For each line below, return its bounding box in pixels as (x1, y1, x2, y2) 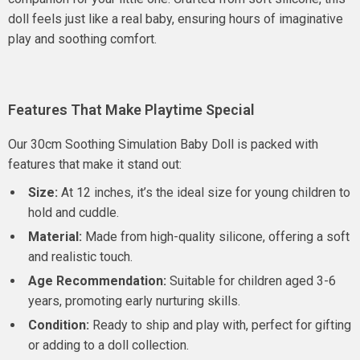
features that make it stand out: (8, 157, 182, 172)
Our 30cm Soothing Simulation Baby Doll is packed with (8, 137, 318, 152)
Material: (28, 229, 82, 244)
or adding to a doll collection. (28, 337, 189, 353)
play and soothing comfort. (8, 31, 157, 47)
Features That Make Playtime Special (8, 101, 255, 118)
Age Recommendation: (28, 273, 166, 288)
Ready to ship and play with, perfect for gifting (89, 317, 351, 333)
